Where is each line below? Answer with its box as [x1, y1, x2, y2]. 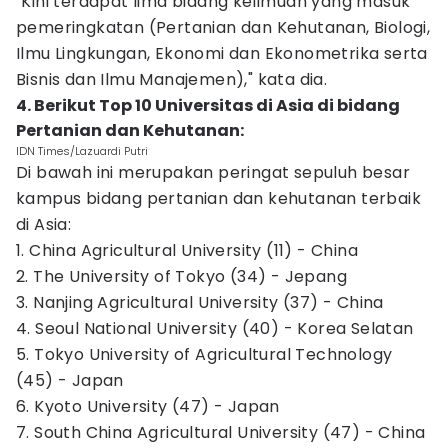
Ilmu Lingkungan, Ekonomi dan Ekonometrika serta [16, 42, 428, 65]
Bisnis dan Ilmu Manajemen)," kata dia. [16, 68, 328, 91]
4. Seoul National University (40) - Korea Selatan [16, 317, 414, 340]
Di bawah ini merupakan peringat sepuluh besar [16, 161, 410, 184]
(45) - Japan [16, 369, 124, 392]
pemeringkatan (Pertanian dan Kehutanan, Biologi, [16, 16, 431, 39]
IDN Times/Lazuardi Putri [16, 143, 148, 159]
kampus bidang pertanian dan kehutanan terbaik [16, 187, 421, 210]
